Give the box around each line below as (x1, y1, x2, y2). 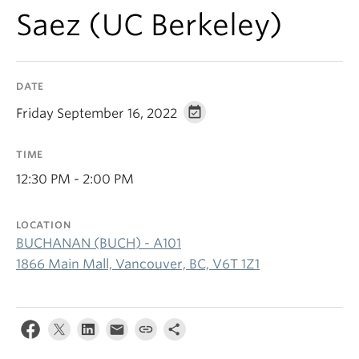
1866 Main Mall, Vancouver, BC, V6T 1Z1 (16, 256, 260, 272)
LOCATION (16, 219, 71, 231)
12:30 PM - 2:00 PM (16, 171, 134, 187)
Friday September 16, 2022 (16, 106, 177, 121)
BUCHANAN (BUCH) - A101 (16, 236, 181, 251)
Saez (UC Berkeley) (16, 7, 283, 42)
